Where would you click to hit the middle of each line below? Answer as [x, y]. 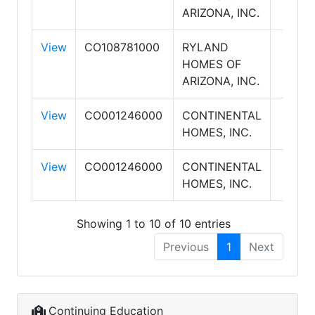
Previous [186, 246]
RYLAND [205, 47]
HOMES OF [212, 64]
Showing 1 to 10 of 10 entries [153, 223]
